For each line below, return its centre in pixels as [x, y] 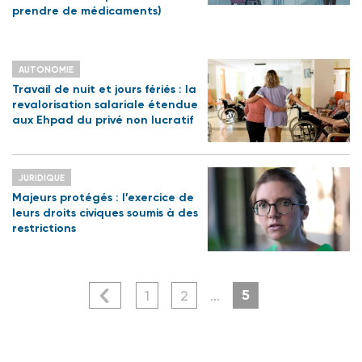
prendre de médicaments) [87, 11]
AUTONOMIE [46, 70]
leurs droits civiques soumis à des [105, 213]
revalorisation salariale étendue [105, 105]
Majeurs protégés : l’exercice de [103, 198]
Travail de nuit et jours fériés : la [104, 90]
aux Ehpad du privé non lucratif [103, 120]
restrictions [44, 229]
